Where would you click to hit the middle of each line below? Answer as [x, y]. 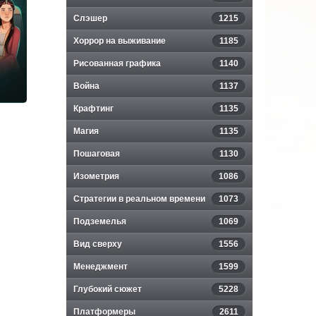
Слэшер [90, 18]
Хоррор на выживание [120, 41]
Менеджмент [101, 267]
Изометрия [96, 176]
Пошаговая [97, 154]
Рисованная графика [117, 63]
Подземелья [100, 221]
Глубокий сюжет [108, 289]
